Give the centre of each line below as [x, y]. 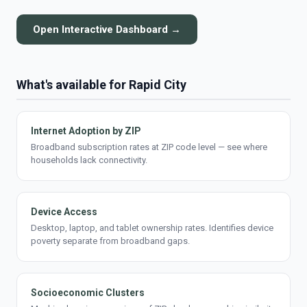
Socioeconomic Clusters [88, 293]
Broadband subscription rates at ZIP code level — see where [149, 147]
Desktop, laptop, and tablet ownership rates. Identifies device [152, 228]
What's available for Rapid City [101, 85]
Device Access [64, 212]
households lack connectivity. [89, 160]
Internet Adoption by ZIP [86, 131]
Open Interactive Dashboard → [107, 29]
